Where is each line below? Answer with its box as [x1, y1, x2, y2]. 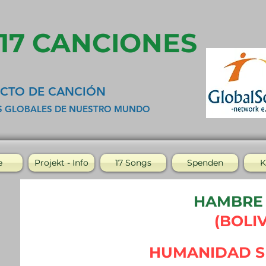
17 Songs [115, 157, 151, 168]
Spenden [186, 157, 223, 168]
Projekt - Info [34, 157, 88, 168]
